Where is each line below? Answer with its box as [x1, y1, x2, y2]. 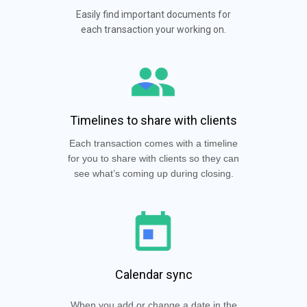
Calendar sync [114, 267, 193, 282]
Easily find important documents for [76, 9, 231, 20]
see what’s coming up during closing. [73, 168, 234, 179]
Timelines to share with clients [70, 113, 237, 127]
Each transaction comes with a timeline [69, 138, 238, 149]
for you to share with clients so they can [68, 153, 239, 164]
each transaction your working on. [81, 24, 226, 35]
